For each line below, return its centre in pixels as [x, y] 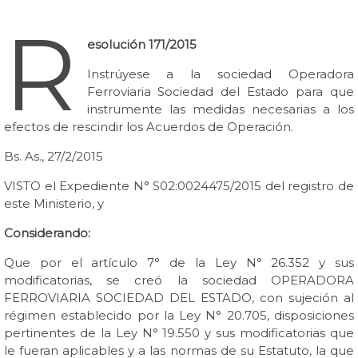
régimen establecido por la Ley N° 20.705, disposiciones [179, 315]
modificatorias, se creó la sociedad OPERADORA [179, 280]
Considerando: [47, 233]
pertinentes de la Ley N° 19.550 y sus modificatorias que [179, 333]
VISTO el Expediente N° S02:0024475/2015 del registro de [179, 186]
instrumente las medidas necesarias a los [220, 109]
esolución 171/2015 [141, 44]
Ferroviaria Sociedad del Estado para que [220, 91]
